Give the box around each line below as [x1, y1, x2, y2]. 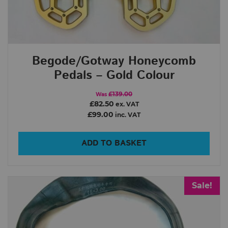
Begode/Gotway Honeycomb [32, 52, 196, 70]
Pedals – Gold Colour [53, 66, 175, 84]
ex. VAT [113, 100, 139, 108]
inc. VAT [113, 111, 140, 119]
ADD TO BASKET [81, 137, 147, 149]
